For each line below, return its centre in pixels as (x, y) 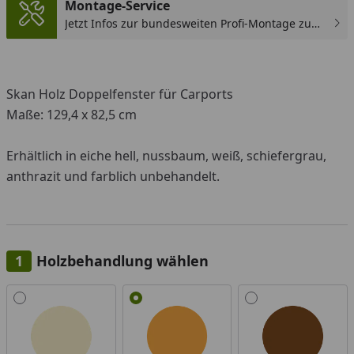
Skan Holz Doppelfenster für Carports (120, 94)
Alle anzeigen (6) (54, 293)
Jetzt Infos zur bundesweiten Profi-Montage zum (193, 23)
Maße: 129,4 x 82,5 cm (72, 114)
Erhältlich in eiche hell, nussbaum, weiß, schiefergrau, (166, 155)
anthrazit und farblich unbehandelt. (113, 176)
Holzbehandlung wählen (122, 260)
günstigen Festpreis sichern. (141, 40)
